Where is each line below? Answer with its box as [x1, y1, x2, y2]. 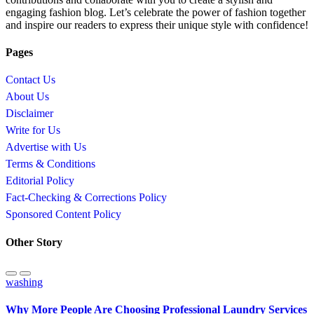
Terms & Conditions [6, 158, 95, 170]
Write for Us [6, 124, 60, 137]
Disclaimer [6, 107, 53, 120]
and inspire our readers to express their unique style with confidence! [6, 18, 308, 31]
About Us [6, 90, 49, 103]
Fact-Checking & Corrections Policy [6, 191, 167, 204]
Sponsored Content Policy [6, 208, 121, 221]
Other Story [6, 235, 62, 248]
